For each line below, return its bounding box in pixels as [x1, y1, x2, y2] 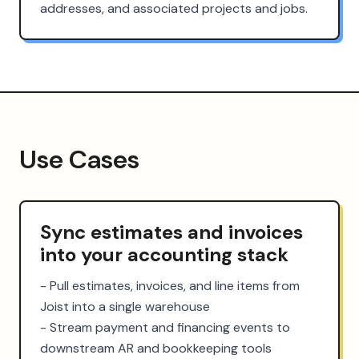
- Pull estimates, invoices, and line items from [40, 276, 300, 294]
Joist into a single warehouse [40, 297, 210, 315]
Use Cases [19, 142, 139, 176]
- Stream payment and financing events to [40, 318, 290, 336]
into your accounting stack [40, 241, 288, 267]
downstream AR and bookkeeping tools [40, 339, 272, 357]
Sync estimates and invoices [40, 219, 303, 244]
